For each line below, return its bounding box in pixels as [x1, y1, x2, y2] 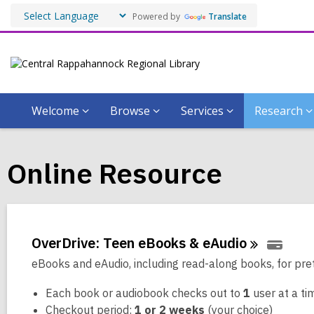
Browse [110, 103, 150, 118]
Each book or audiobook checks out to [46, 286, 243, 300]
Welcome [32, 103, 79, 118]
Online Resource [7, 155, 222, 191]
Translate [208, 10, 247, 22]
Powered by [128, 10, 182, 22]
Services [181, 103, 224, 118]
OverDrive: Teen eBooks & [32, 233, 203, 252]
